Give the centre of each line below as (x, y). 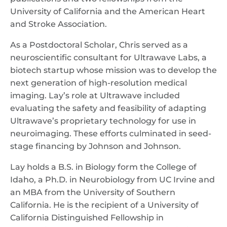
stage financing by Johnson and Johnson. (96, 146)
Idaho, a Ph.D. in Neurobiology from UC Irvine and (112, 180)
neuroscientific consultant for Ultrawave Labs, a (108, 58)
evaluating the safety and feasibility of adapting (108, 108)
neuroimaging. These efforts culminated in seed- (111, 134)
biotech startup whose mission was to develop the (113, 70)
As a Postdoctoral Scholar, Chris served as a (99, 45)
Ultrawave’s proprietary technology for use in (103, 121)
